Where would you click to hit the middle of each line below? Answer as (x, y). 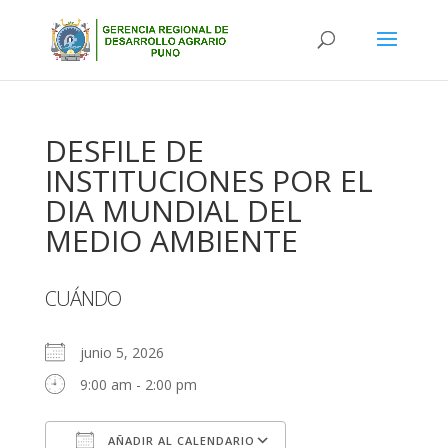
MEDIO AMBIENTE (171, 240)
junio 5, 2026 (129, 352)
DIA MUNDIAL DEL (173, 210)
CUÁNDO (82, 298)
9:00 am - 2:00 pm (138, 384)
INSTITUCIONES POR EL (208, 180)
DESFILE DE (124, 150)
